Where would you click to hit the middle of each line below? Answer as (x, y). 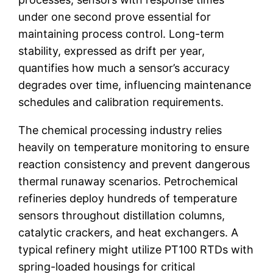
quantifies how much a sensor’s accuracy (124, 68)
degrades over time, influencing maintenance (135, 85)
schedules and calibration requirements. (121, 102)
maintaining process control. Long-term (122, 34)
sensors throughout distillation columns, (122, 215)
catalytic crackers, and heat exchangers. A (129, 232)
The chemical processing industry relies (120, 130)
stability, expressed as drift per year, (112, 51)
